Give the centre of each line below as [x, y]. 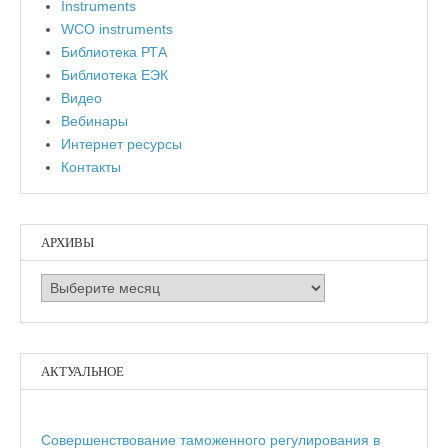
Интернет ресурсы [121, 144]
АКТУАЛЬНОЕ [82, 372]
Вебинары [94, 121]
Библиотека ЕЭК [114, 75]
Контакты [91, 167]
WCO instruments [117, 29]
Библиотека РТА [114, 52]
